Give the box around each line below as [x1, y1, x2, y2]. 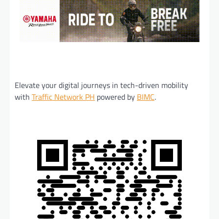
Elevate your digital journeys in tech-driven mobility [15, 79, 188, 91]
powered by [95, 91, 137, 103]
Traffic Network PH [32, 91, 95, 103]
